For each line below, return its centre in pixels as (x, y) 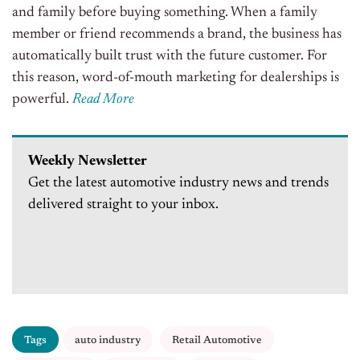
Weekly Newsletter (88, 162)
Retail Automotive (217, 341)
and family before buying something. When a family (165, 13)
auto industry (108, 341)
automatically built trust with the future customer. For (170, 57)
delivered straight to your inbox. (123, 205)
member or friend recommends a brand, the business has (177, 35)
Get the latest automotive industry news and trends (178, 184)
